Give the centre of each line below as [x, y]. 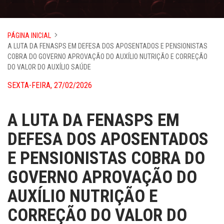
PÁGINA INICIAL [29, 35]
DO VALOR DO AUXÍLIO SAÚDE [49, 67]
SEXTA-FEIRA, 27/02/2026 [50, 85]
